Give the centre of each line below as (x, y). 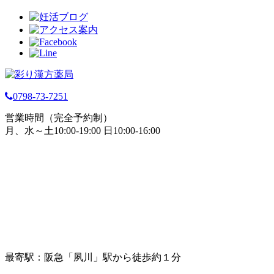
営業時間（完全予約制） (59, 118)
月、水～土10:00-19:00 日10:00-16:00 (83, 131)
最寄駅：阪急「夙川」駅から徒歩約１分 (93, 257)
